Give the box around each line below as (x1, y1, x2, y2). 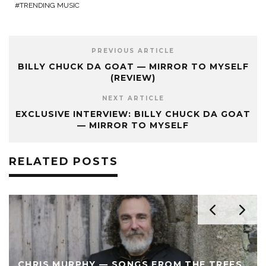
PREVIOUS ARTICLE (91, 46, 175, 55)
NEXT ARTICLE (102, 94, 164, 102)
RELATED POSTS (9, 154, 118, 168)
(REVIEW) (110, 72, 156, 83)
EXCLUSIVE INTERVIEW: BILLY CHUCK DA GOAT (15, 108, 251, 119)
